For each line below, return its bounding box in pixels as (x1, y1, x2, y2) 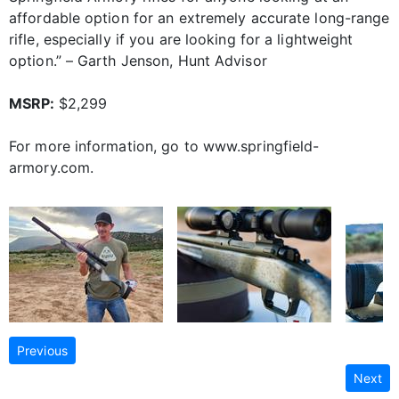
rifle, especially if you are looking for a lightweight (9, 29, 354, 48)
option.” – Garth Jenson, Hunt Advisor (9, 51, 267, 69)
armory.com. (9, 158, 94, 176)
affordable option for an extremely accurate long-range (9, 8, 390, 27)
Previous (17, 342, 68, 358)
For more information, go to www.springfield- (9, 136, 320, 155)
